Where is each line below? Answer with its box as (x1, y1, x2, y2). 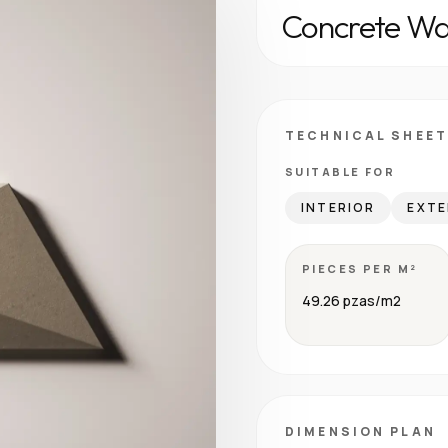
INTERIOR (301, 199, 376, 216)
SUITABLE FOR (285, 164, 396, 179)
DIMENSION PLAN (285, 423, 436, 440)
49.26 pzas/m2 (302, 291, 402, 310)
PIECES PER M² (302, 261, 418, 276)
